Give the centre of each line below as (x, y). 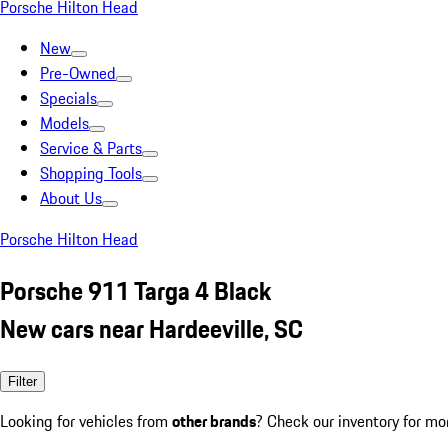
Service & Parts (91, 148)
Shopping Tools (91, 173)
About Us (71, 198)
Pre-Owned (78, 73)
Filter (22, 381)
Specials (68, 98)
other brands (214, 420)
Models (64, 123)
